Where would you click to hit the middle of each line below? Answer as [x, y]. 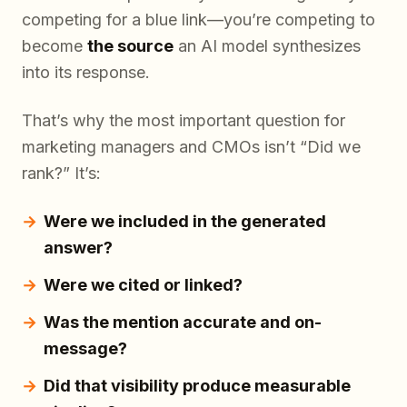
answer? [78, 248]
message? [85, 349]
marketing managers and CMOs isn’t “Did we [191, 147]
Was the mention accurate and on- [183, 323]
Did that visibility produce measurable [197, 386]
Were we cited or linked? [143, 285]
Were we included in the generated [185, 222]
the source [130, 46]
